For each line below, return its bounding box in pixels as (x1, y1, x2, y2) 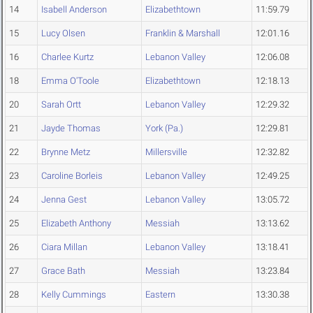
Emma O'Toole (41, 75, 99, 87)
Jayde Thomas (41, 123, 101, 134)
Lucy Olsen (41, 28, 85, 39)
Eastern (145, 289, 175, 300)
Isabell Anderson (41, 4, 107, 15)
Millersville (145, 147, 187, 158)
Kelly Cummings (41, 289, 106, 300)
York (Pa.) (145, 123, 183, 134)
